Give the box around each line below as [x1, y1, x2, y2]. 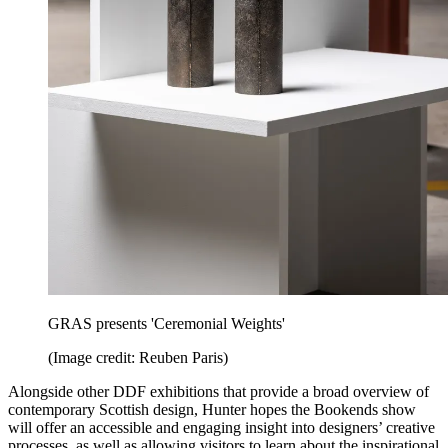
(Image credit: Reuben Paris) [48, 349, 228, 367]
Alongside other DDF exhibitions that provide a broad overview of [8, 383, 429, 401]
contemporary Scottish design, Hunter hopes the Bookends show [8, 401, 416, 419]
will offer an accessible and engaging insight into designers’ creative [8, 419, 435, 437]
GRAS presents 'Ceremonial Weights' [48, 315, 285, 333]
